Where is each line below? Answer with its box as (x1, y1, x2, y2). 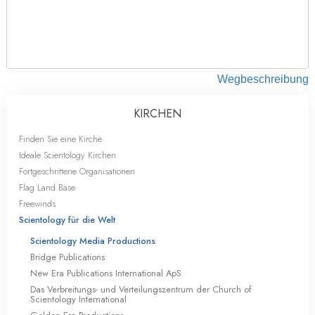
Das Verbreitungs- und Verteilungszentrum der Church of (30, 283, 251, 297)
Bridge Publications (30, 250, 105, 264)
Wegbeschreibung (217, 73, 309, 86)
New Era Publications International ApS (30, 266, 181, 281)
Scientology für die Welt (19, 213, 115, 227)
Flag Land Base (19, 181, 75, 195)
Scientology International (30, 292, 127, 307)
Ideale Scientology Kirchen (19, 148, 116, 162)
